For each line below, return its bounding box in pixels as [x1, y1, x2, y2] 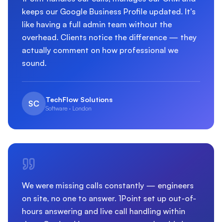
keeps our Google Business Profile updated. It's [22, 6, 196, 16]
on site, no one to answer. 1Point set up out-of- [22, 193, 196, 203]
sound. [22, 58, 47, 68]
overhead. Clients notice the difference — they [22, 32, 197, 42]
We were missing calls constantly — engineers [22, 180, 194, 190]
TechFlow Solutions [46, 95, 112, 104]
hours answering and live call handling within [22, 206, 185, 216]
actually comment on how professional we [22, 45, 178, 55]
